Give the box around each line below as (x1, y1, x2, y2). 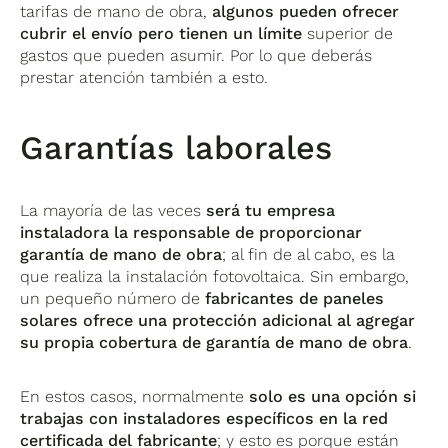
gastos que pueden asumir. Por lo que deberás (20, 45, 373, 65)
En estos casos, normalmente (20, 386, 250, 406)
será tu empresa (206, 200, 336, 220)
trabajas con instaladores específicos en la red (20, 408, 389, 428)
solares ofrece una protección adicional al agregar (20, 310, 416, 330)
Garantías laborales (20, 128, 333, 167)
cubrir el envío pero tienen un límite (20, 23, 303, 43)
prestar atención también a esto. (20, 67, 269, 87)
